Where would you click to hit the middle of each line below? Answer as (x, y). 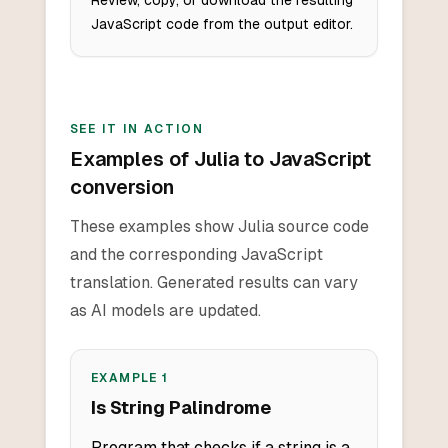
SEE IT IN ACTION (136, 129)
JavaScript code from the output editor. (221, 24)
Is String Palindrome (180, 408)
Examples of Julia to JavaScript (220, 159)
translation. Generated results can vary (213, 283)
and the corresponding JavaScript (196, 255)
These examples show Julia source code (219, 227)
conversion (121, 187)
